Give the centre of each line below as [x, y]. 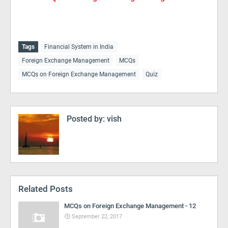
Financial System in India [79, 47]
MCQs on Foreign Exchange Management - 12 [130, 206]
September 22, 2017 [97, 217]
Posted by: [86, 119]
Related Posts [46, 189]
